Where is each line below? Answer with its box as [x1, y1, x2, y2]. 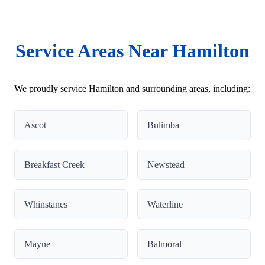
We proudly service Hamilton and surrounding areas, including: [14, 83, 250, 93]
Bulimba [147, 119, 179, 130]
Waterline [147, 199, 183, 209]
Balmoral [147, 238, 182, 249]
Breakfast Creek [24, 159, 85, 170]
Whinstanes [24, 199, 67, 209]
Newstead [147, 159, 185, 170]
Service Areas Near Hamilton [15, 40, 250, 62]
